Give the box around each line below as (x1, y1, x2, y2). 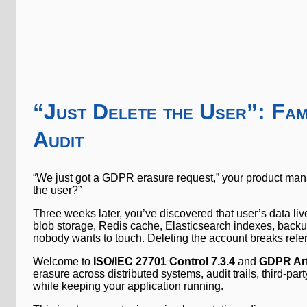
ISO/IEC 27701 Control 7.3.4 (93, 256, 235, 268)
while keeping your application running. (33, 280, 223, 293)
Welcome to (33, 256, 93, 268)
